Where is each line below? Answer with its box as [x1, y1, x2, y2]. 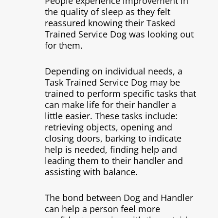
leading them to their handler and [44, 155, 183, 166]
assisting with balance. [44, 166, 138, 178]
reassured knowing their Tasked [44, 17, 175, 29]
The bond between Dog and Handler [44, 192, 193, 203]
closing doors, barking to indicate [44, 132, 182, 144]
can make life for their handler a [44, 99, 176, 110]
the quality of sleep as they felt [44, 6, 170, 18]
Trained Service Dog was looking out [44, 28, 194, 40]
